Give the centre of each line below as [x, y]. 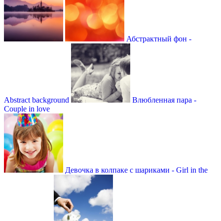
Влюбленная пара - [164, 100]
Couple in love [27, 109]
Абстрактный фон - [159, 38]
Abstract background [37, 100]
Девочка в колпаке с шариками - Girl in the [136, 170]
